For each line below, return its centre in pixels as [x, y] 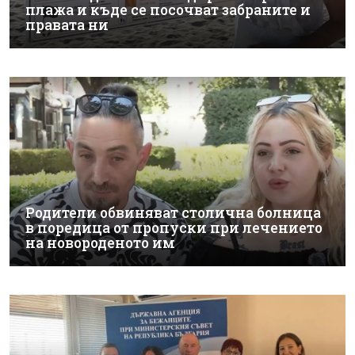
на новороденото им [100, 242]
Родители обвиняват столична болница [173, 212]
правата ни [67, 25]
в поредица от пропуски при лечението [174, 227]
